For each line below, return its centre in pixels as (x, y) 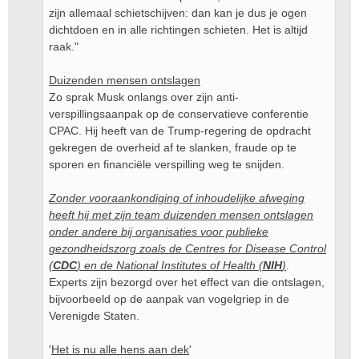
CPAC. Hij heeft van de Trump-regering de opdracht (180, 131)
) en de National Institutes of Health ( (170, 265)
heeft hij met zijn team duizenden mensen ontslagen (181, 215)
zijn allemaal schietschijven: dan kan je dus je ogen (178, 13)
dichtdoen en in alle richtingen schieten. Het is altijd (178, 30)
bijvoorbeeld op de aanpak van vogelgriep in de (169, 299)
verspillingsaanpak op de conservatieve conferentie (179, 114)
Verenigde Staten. (94, 316)
